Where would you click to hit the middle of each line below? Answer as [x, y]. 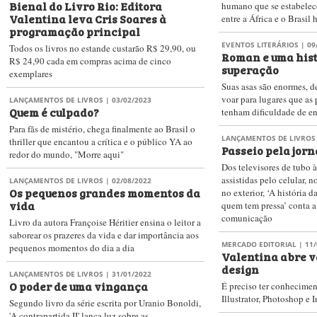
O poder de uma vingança [79, 286]
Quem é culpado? [54, 112]
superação [250, 69]
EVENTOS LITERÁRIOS [260, 45]
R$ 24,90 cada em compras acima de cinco [90, 61]
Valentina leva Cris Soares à [88, 18]
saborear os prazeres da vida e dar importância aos [104, 235]
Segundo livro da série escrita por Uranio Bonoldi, [105, 303]
